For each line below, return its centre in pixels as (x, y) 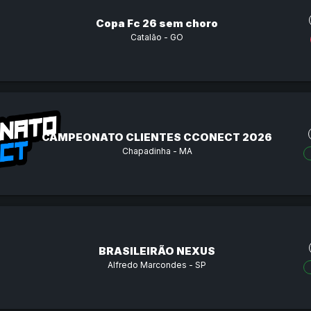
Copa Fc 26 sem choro (157, 23)
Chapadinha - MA (157, 151)
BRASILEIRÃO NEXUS (157, 251)
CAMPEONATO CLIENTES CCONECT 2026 (157, 137)
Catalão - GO (157, 37)
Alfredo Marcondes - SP (157, 264)
